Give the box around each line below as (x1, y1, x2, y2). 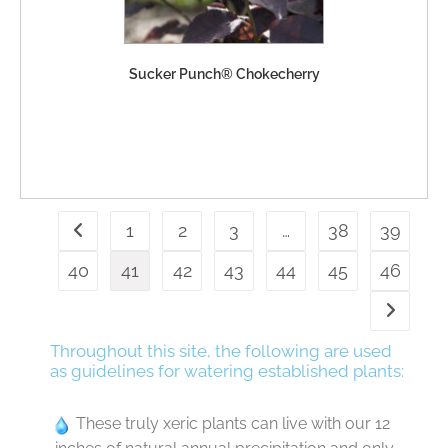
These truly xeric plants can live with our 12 (68, 414, 390, 434)
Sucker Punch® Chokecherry (128, 65, 320, 82)
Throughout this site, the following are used (50, 341, 392, 362)
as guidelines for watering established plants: (50, 361, 404, 382)
